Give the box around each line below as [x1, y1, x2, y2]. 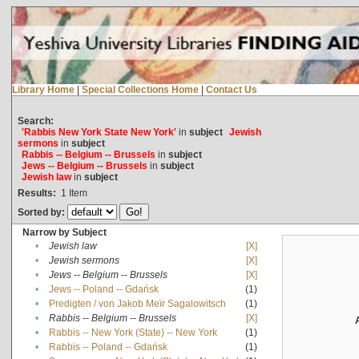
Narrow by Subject [22, 226, 107, 238]
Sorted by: [17, 206, 67, 218]
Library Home [11, 83, 75, 95]
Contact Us [205, 83, 257, 95]
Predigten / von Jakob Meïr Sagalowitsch [48, 297, 226, 309]
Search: [17, 115, 54, 127]
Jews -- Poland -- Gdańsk [48, 283, 159, 295]
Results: [17, 187, 56, 199]
